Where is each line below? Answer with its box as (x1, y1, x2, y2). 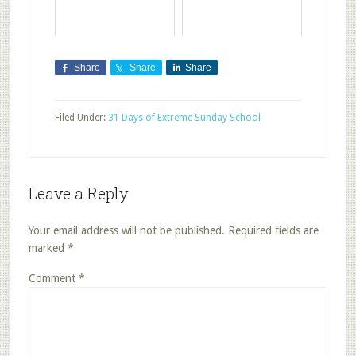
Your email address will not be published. (28, 224, 225, 237)
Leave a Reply (28, 183, 129, 203)
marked (28, 242, 68, 254)
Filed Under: (54, 112, 108, 123)
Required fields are (227, 224, 319, 237)
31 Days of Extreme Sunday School (107, 112, 261, 123)
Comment (28, 272, 79, 284)
